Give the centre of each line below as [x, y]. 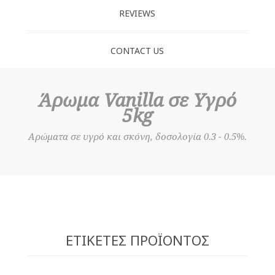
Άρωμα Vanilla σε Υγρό [137, 100]
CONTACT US [137, 50]
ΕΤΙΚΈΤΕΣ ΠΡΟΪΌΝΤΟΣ [137, 240]
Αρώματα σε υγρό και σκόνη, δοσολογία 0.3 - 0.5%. [137, 137]
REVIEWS [137, 13]
